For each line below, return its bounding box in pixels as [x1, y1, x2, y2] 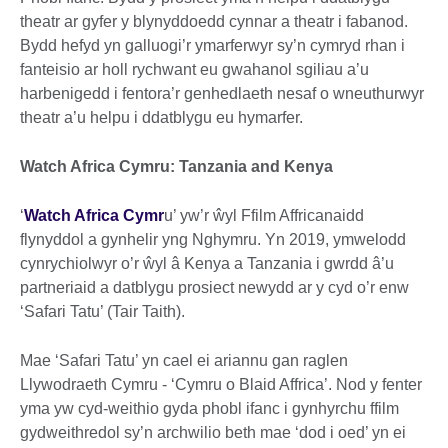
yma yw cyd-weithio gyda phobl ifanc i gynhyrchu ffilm [20, 400, 399, 418]
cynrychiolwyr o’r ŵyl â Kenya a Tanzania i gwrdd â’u [20, 255, 394, 273]
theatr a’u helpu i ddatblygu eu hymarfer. [20, 109, 307, 127]
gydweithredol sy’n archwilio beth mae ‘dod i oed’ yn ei [20, 424, 406, 442]
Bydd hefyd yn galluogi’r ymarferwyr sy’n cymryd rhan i [20, 37, 405, 55]
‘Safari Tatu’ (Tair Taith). [20, 303, 185, 321]
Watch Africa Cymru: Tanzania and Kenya [20, 158, 337, 176]
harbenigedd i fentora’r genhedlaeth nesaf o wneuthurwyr [20, 85, 424, 103]
